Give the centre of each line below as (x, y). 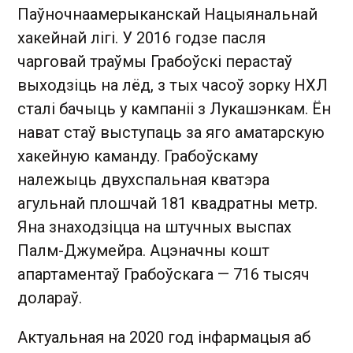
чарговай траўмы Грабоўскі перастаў (155, 61)
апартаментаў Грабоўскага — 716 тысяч (163, 274)
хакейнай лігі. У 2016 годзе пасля (141, 37)
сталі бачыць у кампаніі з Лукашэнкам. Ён (174, 108)
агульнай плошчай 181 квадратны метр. (167, 203)
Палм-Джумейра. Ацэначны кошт (143, 250)
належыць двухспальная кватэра (143, 179)
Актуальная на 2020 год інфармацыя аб (164, 337)
